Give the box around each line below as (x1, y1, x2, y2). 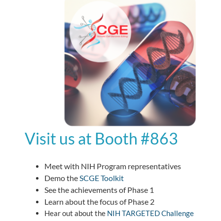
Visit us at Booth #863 (25, 129, 178, 148)
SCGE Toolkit (79, 173, 124, 183)
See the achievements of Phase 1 (44, 185, 155, 195)
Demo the (44, 173, 79, 183)
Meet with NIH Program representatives (44, 161, 181, 171)
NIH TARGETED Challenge (107, 209, 194, 218)
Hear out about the (44, 209, 107, 218)
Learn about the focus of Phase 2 (44, 197, 154, 207)
